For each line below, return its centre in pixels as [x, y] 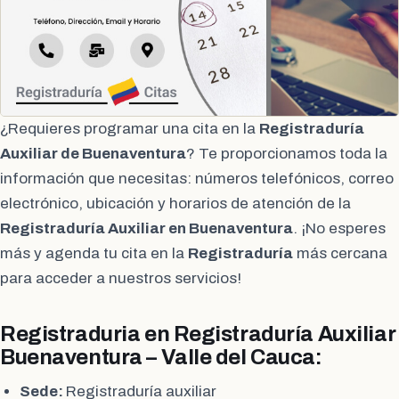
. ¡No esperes [339, 228]
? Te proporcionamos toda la [287, 153]
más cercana [340, 253]
